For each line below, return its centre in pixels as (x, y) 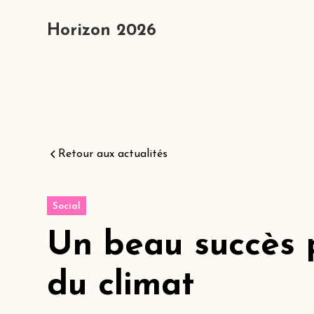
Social (67, 206)
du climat (121, 286)
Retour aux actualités (113, 154)
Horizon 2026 (102, 31)
